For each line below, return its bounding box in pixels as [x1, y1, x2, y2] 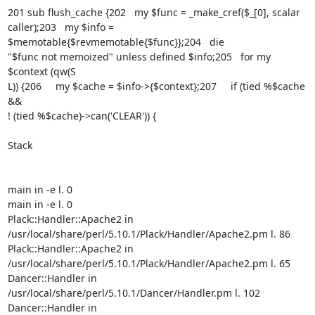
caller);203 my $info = [7, 20, 114, 34]
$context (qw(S [7, 65, 76, 78]
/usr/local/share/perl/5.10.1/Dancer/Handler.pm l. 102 [7, 286, 260, 300]
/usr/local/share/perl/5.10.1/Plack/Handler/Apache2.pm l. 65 [7, 257, 290, 270]
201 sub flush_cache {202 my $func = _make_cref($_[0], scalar [7, 6, 300, 19]
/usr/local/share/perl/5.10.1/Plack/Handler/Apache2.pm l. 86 [7, 227, 290, 240]
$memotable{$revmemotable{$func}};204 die [7, 35, 224, 49]
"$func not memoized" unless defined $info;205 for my [7, 50, 271, 63]
